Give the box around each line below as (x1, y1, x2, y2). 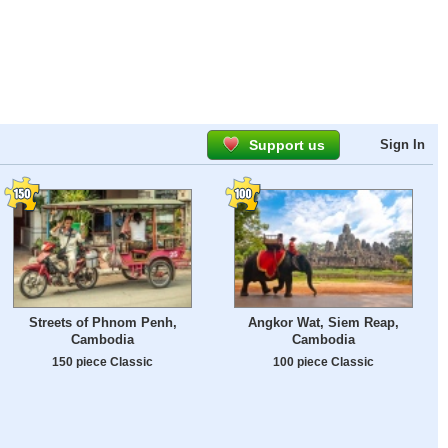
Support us (249, 137, 325, 153)
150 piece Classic (52, 355, 153, 369)
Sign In (380, 137, 425, 152)
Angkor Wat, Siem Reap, (248, 315, 399, 331)
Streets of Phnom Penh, (28, 315, 177, 331)
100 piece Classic (273, 355, 374, 369)
